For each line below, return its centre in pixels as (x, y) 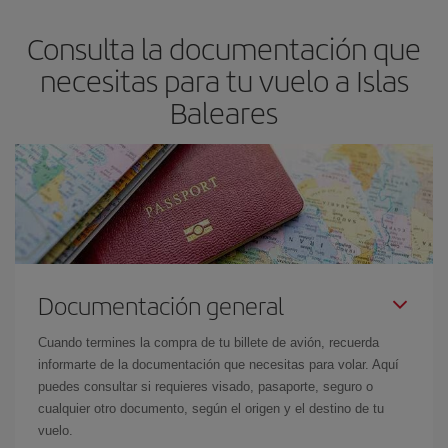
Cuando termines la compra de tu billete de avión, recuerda (208, 342)
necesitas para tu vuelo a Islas (224, 79)
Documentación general (161, 304)
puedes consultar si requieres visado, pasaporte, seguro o (205, 386)
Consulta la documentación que (224, 47)
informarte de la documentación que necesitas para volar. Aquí (218, 364)
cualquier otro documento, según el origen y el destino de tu (211, 408)
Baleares (224, 111)
